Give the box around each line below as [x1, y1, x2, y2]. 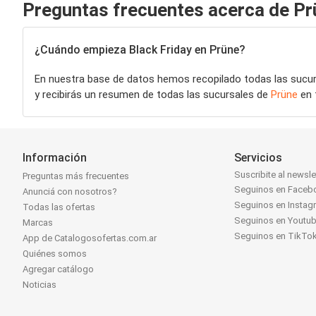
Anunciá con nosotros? [23, 186, 117, 197]
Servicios [234, 151, 283, 164]
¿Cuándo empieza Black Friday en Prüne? [35, 42, 245, 56]
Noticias [23, 279, 56, 291]
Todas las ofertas [23, 202, 95, 213]
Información [23, 151, 87, 164]
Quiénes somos [23, 248, 87, 260]
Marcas [23, 217, 53, 229]
